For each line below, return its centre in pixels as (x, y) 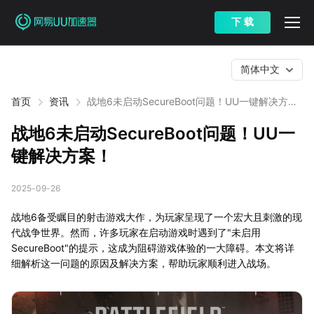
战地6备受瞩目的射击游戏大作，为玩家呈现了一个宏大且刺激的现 (157, 217)
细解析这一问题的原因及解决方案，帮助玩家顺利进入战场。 (144, 263)
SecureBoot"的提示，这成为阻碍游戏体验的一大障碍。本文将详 (153, 248)
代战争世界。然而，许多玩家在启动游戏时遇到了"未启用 (136, 232)
